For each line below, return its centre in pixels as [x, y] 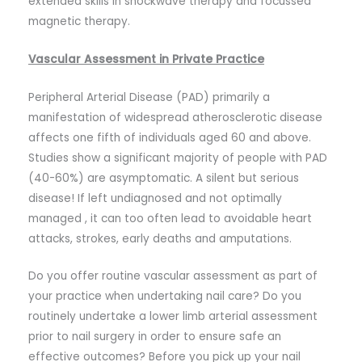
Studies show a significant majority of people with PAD [178, 158]
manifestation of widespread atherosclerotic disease [175, 117]
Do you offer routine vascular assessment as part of [173, 276]
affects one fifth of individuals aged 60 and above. [170, 137]
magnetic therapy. [79, 21]
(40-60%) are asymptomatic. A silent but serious [164, 178]
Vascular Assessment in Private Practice [146, 59]
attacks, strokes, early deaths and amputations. [160, 238]
